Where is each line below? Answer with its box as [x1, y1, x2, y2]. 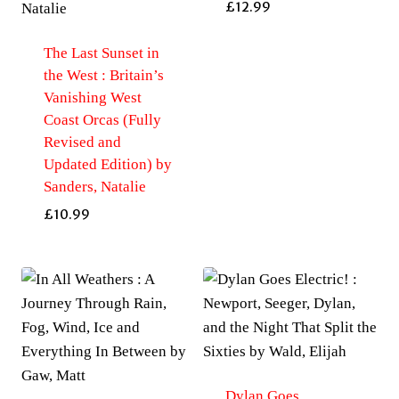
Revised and [43, 134, 121, 151]
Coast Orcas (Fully [43, 111, 161, 129]
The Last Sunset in [43, 45, 159, 62]
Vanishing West [43, 89, 142, 107]
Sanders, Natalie [43, 178, 146, 196]
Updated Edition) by [43, 156, 172, 174]
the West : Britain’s [43, 67, 164, 85]
